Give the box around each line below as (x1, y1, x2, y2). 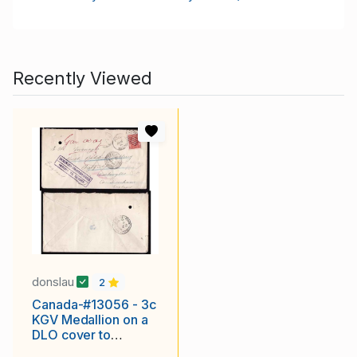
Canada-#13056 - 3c (32, 296, 156, 313)
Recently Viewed (13, 67, 152, 88)
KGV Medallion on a (32, 312, 148, 328)
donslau (32, 273, 77, 289)
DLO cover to (32, 327, 112, 343)
